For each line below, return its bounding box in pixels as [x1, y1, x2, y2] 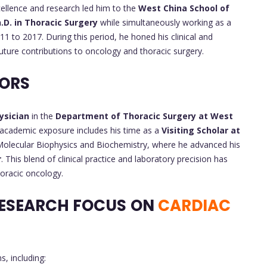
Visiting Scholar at [162, 124, 240, 136]
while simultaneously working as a [98, 16, 231, 28]
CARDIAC [157, 194, 231, 216]
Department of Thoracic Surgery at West [55, 110, 233, 122]
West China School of [138, 2, 229, 14]
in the [29, 110, 55, 122]
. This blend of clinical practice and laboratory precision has [1, 153, 228, 164]
